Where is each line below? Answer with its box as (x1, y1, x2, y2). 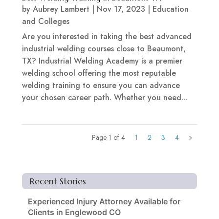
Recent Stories (29, 175, 86, 187)
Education (152, 3, 189, 15)
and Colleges (22, 16, 69, 27)
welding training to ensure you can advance (22, 80, 180, 91)
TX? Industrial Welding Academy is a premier (22, 55, 182, 67)
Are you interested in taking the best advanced (22, 31, 192, 43)
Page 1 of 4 (92, 132, 126, 143)
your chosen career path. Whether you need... (22, 92, 187, 104)
